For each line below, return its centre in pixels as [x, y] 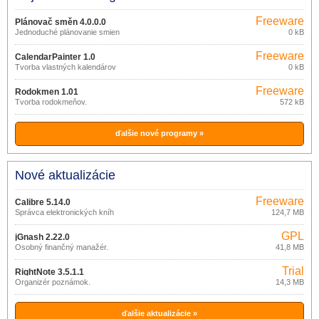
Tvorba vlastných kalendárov [66, 67]
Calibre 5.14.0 [43, 202]
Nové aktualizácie [65, 175]
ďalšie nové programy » [159, 133]
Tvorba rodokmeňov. [51, 102]
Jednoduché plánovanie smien [67, 32]
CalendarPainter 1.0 [55, 57]
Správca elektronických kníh [64, 212]
